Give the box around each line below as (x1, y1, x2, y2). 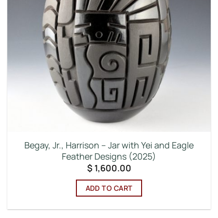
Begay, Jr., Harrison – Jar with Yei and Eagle (24, 139, 194, 151)
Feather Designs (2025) (62, 150, 156, 163)
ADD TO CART (85, 183, 133, 193)
